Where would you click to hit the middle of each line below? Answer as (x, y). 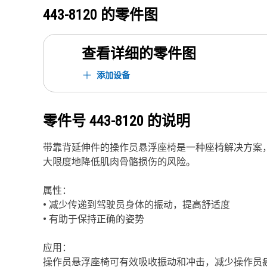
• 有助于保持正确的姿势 (94, 219)
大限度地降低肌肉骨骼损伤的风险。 (119, 162)
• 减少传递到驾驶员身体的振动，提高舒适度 (136, 204)
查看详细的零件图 (139, 54)
